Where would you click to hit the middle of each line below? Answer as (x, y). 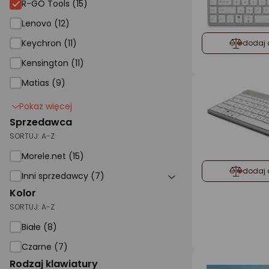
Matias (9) (44, 83)
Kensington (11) (53, 63)
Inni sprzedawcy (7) (63, 176)
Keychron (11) (49, 43)
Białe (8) (39, 227)
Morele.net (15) (53, 156)
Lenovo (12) (46, 23)
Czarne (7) (45, 247)
